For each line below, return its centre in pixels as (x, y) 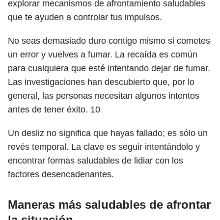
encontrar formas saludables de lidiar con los (96, 161)
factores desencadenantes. (61, 174)
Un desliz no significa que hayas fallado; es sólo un (108, 133)
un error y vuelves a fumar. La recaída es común (103, 55)
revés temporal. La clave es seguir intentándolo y (104, 147)
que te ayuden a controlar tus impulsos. (85, 17)
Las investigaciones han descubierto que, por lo (101, 82)
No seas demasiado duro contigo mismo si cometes (109, 41)
